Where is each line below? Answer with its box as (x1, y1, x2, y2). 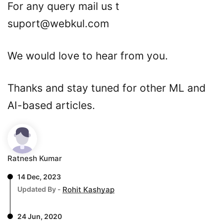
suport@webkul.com (7, 17, 109, 30)
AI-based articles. (7, 99, 95, 111)
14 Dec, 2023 (17, 172, 61, 181)
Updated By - (17, 185, 62, 193)
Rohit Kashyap (62, 185, 114, 195)
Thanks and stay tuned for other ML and (7, 82, 206, 94)
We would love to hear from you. (7, 50, 168, 62)
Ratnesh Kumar (7, 154, 62, 163)
